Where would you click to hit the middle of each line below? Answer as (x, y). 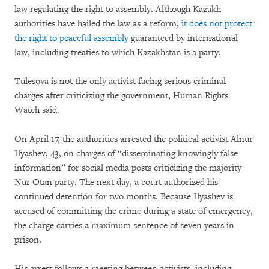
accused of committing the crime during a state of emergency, (134, 211)
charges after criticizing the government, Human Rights (121, 95)
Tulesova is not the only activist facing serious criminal (120, 81)
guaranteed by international (183, 38)
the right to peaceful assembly (71, 38)
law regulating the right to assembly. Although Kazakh (118, 9)
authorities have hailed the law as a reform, (98, 23)
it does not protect (217, 23)
